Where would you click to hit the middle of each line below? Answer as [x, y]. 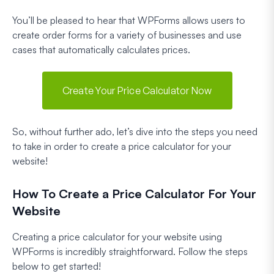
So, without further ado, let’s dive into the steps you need [135, 131]
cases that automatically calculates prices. [101, 49]
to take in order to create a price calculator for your [122, 146]
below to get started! [57, 266]
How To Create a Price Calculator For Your [134, 193]
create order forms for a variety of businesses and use [127, 35]
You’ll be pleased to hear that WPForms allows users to [129, 20]
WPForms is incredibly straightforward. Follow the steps [130, 251]
